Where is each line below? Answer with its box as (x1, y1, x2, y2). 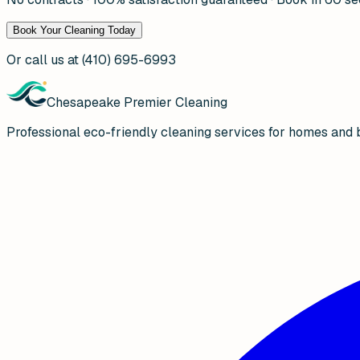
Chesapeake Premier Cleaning (47, 93, 227, 111)
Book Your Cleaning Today (13, 23, 136, 36)
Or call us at (6, 51, 82, 68)
